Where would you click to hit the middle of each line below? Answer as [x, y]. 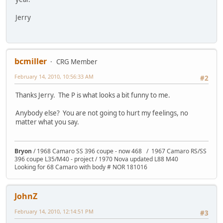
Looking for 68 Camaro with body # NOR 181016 [81, 167]
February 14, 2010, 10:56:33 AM [54, 76]
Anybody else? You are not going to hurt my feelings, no [102, 113]
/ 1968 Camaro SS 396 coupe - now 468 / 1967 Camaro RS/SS [119, 151]
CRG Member [77, 61]
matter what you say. [47, 122]
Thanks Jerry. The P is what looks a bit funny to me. [94, 95]
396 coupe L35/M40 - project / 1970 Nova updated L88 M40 [96, 159]
